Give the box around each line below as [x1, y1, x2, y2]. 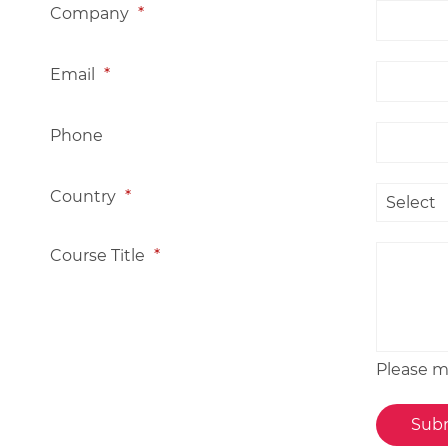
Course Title [50, 246, 149, 265]
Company [50, 4, 133, 23]
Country [50, 187, 120, 206]
